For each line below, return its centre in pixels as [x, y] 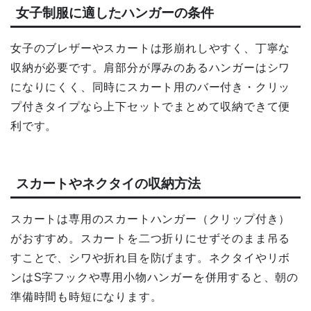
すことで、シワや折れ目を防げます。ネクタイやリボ [151, 258]
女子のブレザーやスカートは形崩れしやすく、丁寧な [151, 49]
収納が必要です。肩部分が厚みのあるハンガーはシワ [151, 68]
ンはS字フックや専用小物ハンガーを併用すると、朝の [154, 277]
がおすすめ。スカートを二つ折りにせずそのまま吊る [151, 238]
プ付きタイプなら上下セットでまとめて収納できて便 [151, 107]
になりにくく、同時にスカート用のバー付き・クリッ [151, 87]
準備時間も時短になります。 [86, 296]
